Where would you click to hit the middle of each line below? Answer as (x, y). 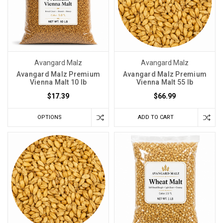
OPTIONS (50, 117)
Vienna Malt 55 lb (165, 82)
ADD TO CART (156, 117)
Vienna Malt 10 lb (58, 82)
